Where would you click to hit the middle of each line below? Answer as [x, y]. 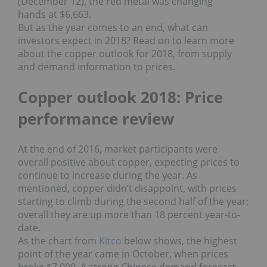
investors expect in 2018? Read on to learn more [126, 41]
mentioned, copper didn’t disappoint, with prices [127, 189]
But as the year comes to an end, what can [113, 28]
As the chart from [58, 241]
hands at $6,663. [55, 15]
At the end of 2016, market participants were [118, 149]
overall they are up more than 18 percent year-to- [129, 215]
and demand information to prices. [98, 67]
